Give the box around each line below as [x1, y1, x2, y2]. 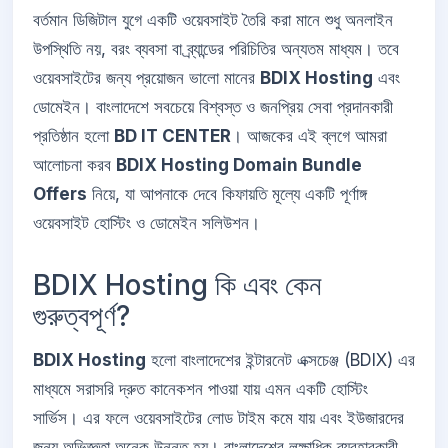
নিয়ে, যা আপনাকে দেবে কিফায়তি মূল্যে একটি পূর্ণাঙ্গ [87, 184, 367, 205]
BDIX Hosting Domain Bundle [116, 155, 362, 176]
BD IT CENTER [114, 126, 231, 147]
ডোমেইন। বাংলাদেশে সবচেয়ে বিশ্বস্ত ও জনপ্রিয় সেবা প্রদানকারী [33, 97, 393, 118]
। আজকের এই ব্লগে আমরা [231, 126, 387, 147]
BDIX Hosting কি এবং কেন [33, 268, 321, 303]
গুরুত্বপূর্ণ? [33, 299, 130, 334]
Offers [33, 184, 87, 205]
